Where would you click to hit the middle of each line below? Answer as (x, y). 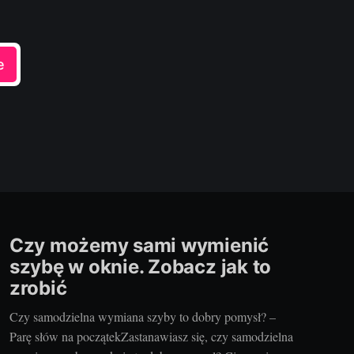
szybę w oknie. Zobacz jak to (140, 267)
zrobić (38, 288)
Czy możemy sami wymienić (139, 246)
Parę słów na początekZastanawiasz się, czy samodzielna (151, 336)
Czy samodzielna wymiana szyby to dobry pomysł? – (142, 316)
